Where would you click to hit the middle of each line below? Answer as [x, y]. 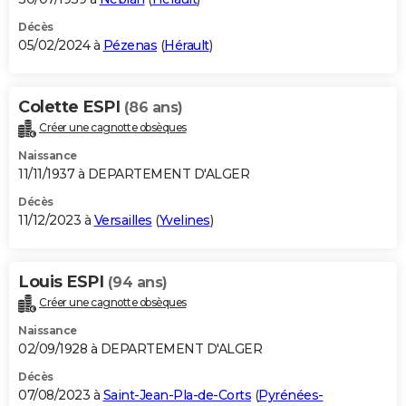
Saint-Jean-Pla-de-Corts [177, 395]
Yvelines [184, 220]
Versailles [123, 220]
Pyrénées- [291, 395]
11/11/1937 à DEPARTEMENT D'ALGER [134, 174]
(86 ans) [153, 107]
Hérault [187, 45]
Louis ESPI [63, 281]
